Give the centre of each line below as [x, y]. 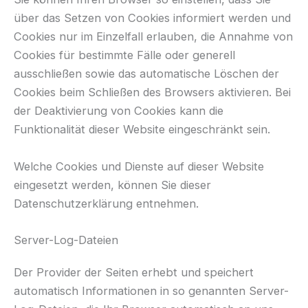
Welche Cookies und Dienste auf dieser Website [139, 166]
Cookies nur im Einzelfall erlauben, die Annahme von [153, 37]
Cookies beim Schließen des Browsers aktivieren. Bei [152, 92]
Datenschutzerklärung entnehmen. [106, 203]
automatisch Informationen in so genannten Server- [151, 290]
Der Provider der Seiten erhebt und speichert [134, 272]
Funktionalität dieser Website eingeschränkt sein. [142, 130]
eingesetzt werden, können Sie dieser [112, 185]
